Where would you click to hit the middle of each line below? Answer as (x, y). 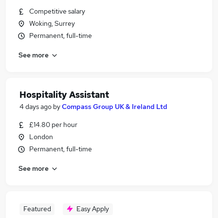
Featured (37, 209)
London (41, 137)
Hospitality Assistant (64, 95)
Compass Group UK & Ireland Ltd (115, 107)
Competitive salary (57, 11)
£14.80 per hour (53, 125)
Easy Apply (93, 209)
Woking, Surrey (52, 23)
